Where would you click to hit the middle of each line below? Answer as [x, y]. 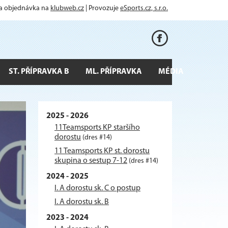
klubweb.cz [67, 8]
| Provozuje [102, 8]
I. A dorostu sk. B [82, 202]
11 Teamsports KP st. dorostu [102, 151]
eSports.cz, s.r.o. [144, 8]
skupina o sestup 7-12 [91, 161]
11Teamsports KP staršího [97, 127]
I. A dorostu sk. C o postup [97, 188]
